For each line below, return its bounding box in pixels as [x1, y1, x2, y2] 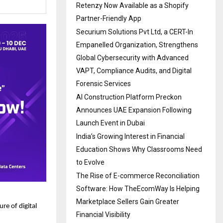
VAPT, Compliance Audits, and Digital [76, 66, 192, 75]
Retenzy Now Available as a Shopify [76, 1, 189, 9]
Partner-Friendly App [76, 14, 141, 22]
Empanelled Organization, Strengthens [76, 40, 198, 49]
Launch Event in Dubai [76, 118, 145, 127]
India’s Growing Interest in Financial [76, 132, 185, 140]
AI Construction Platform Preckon [76, 93, 182, 101]
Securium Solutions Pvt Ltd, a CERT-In [76, 27, 193, 36]
